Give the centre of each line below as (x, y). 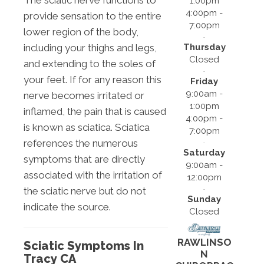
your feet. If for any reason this (93, 80)
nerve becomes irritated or (84, 96)
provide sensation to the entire (93, 16)
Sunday (204, 199)
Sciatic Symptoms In (84, 246)
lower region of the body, (81, 32)
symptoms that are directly (84, 159)
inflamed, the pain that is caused (95, 112)
